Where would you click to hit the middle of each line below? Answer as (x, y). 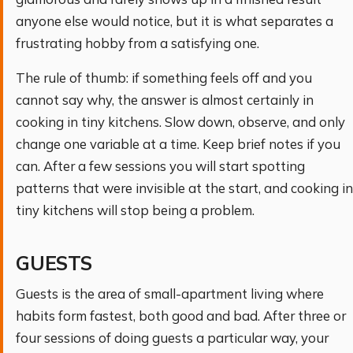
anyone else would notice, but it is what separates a (175, 20)
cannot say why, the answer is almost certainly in (165, 100)
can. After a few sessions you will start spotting (160, 166)
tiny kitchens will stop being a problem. (135, 210)
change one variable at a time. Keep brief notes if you (178, 144)
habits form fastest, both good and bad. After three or (181, 316)
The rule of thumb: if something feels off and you (164, 78)
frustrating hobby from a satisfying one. (137, 43)
